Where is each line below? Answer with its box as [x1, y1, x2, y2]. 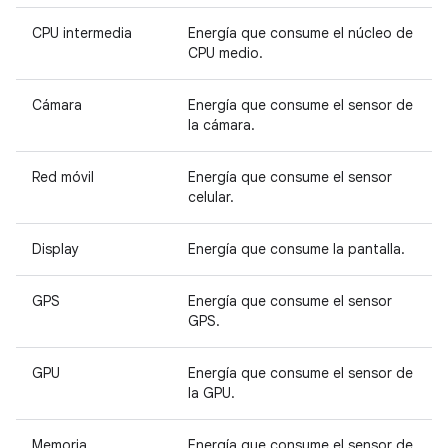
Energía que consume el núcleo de [188, 23, 413, 42]
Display [32, 239, 79, 258]
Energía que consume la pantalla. [188, 239, 405, 258]
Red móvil [32, 167, 94, 186]
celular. [188, 187, 234, 206]
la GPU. [188, 383, 235, 402]
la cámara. [188, 115, 255, 134]
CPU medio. [188, 43, 263, 62]
